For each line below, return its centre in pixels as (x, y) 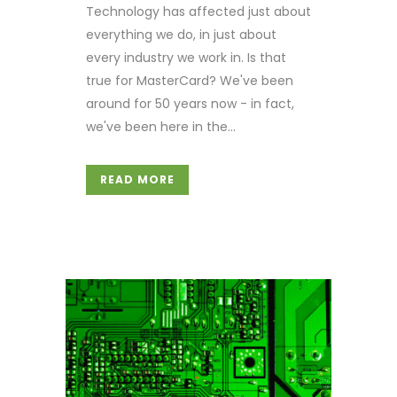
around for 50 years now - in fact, (190, 104)
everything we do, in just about (181, 35)
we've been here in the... (161, 127)
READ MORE (137, 180)
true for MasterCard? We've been (190, 81)
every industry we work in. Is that (186, 58)
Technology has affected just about (198, 12)
